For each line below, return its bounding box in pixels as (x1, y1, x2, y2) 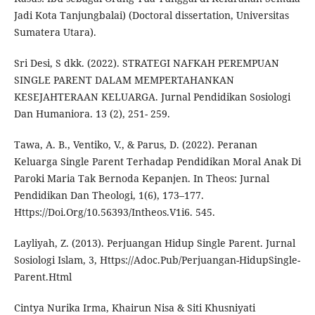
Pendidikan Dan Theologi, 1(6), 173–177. (13, 188, 204, 202)
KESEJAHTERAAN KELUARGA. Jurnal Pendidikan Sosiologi (13, 90, 290, 104)
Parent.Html (13, 270, 72, 284)
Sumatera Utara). (13, 25, 96, 39)
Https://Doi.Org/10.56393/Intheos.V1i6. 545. (13, 205, 215, 219)
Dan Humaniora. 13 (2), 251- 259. (13, 107, 170, 121)
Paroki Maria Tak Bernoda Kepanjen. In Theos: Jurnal (13, 172, 269, 186)
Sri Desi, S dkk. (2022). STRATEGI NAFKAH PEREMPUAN (13, 56, 279, 70)
